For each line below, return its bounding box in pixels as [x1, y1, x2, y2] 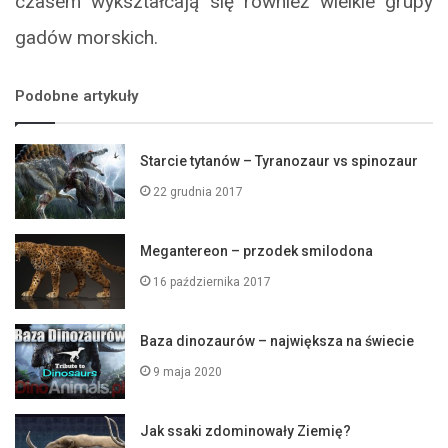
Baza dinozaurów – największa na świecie [140, 333, 415, 350]
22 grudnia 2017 [153, 185, 244, 200]
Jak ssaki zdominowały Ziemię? [140, 423, 352, 440]
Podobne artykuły [15, 87, 138, 106]
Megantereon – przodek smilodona [140, 243, 374, 260]
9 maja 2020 [153, 365, 223, 380]
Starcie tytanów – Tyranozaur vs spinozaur [140, 153, 419, 170]
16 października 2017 [153, 275, 272, 290]
